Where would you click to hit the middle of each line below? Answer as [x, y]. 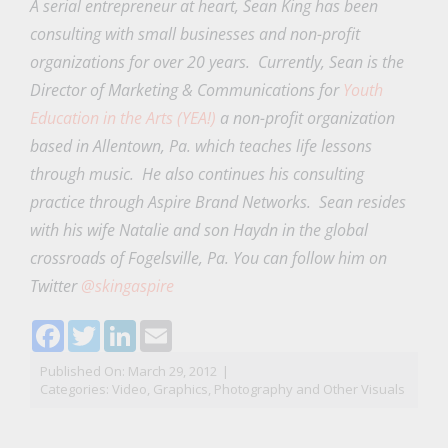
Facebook [99, 328]
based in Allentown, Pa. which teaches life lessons [200, 146]
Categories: [75, 389]
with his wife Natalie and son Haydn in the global [198, 230]
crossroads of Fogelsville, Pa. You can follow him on [208, 258]
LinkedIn [168, 328]
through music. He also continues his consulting [196, 174]
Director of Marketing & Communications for [186, 90]
